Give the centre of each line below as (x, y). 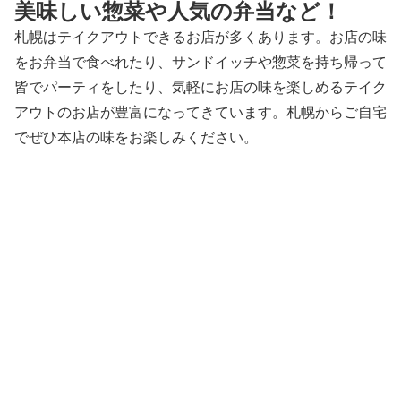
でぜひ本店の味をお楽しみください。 (136, 137)
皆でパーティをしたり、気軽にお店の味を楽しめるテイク (200, 87)
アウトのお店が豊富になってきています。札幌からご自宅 (200, 112)
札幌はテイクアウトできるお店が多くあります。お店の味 (200, 37)
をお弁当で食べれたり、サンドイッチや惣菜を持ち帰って (200, 62)
